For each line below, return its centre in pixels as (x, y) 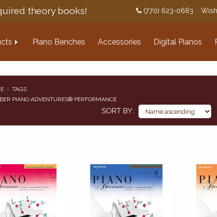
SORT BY (117, 111)
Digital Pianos (178, 42)
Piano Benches (59, 42)
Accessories (119, 42)
